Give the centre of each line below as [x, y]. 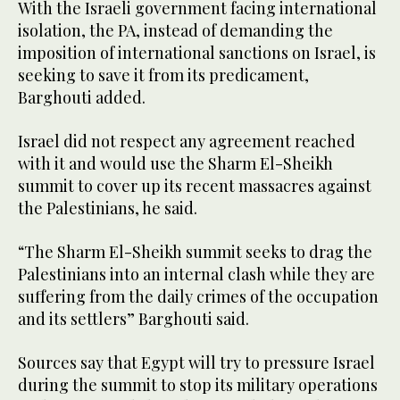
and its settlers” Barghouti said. [133, 319]
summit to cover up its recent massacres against [195, 186]
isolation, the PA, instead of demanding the [175, 31]
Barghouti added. [82, 98]
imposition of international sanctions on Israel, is [197, 53]
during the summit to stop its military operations [198, 385]
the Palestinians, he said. [108, 208]
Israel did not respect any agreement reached [187, 142]
